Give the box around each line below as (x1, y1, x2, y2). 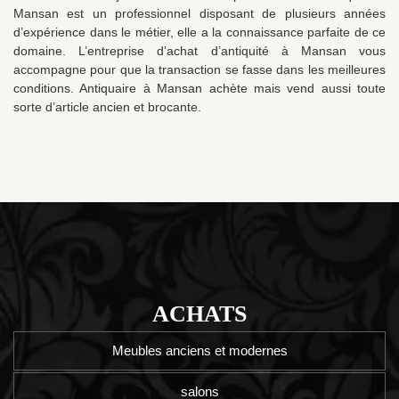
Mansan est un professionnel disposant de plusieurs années (13, 6, 386, 21)
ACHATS (152, 301, 247, 328)
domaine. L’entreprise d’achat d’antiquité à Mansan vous (13, 44, 386, 59)
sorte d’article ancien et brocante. (13, 100, 201, 115)
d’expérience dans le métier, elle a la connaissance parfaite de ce (13, 25, 386, 40)
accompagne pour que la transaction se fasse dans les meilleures (13, 62, 386, 77)
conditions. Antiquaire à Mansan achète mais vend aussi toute (13, 81, 386, 96)
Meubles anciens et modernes (111, 343, 288, 359)
